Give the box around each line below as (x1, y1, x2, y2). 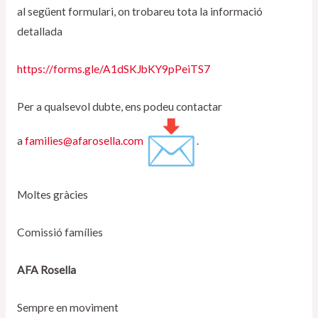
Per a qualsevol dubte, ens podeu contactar (16, 99, 222, 113)
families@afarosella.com (24, 133, 143, 147)
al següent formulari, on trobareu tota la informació (16, 5, 263, 18)
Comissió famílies (16, 226, 105, 239)
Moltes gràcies (16, 188, 90, 202)
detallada (16, 25, 65, 38)
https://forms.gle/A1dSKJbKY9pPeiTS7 (16, 62, 210, 75)
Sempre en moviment (16, 300, 119, 314)
